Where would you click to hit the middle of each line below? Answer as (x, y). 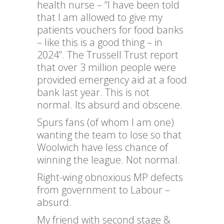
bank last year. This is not (93, 92)
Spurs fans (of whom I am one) (105, 122)
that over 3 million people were (106, 67)
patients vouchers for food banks (110, 30)
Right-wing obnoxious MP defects (110, 177)
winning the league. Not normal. (108, 160)
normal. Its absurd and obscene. (110, 105)
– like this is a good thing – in (100, 42)
